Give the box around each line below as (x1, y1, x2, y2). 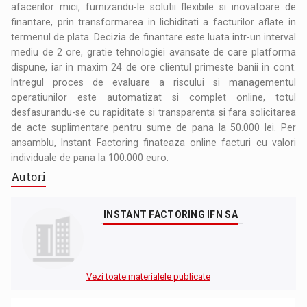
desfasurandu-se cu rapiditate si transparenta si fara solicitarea (11, 106, 296, 118)
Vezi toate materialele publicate (86, 271, 210, 282)
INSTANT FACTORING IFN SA (103, 208, 238, 220)
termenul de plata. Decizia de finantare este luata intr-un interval (11, 31, 296, 42)
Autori (11, 169, 47, 184)
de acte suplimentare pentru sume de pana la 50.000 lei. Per (11, 121, 296, 133)
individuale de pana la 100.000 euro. (11, 151, 172, 163)
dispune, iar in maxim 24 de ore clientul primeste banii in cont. (11, 61, 296, 73)
